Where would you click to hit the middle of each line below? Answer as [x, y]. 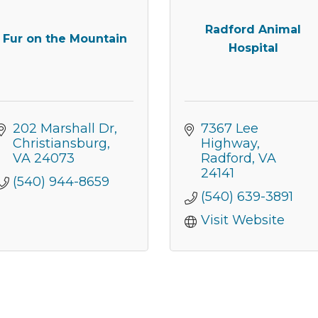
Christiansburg [60, 143]
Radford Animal [253, 30]
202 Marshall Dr [63, 128]
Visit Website [242, 220]
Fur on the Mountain [65, 39]
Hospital [253, 48]
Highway [229, 143]
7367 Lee [229, 128]
